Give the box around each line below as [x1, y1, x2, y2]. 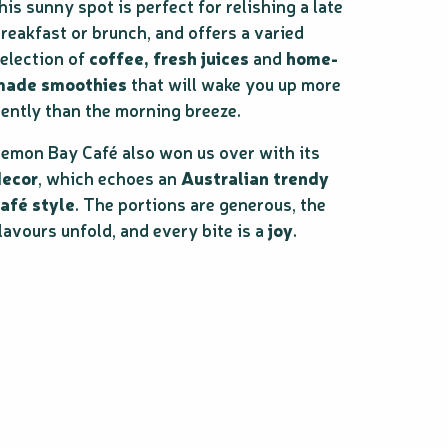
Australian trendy [181, 166, 329, 189]
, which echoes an [38, 166, 181, 189]
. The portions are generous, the [75, 192, 326, 215]
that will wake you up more [127, 72, 341, 95]
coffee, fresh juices [89, 46, 249, 69]
